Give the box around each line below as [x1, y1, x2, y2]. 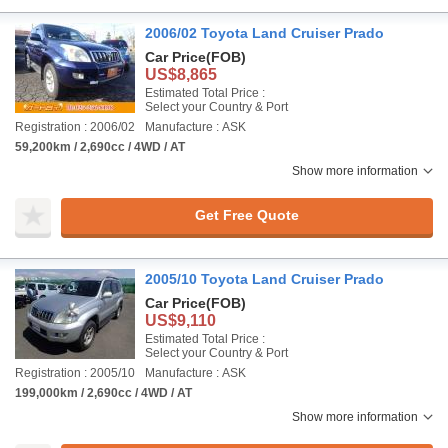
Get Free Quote [194, 207, 299, 224]
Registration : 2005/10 [15, 365, 135, 380]
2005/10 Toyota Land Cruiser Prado [145, 270, 384, 287]
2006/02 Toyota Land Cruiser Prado [145, 24, 384, 41]
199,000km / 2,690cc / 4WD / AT [15, 385, 192, 400]
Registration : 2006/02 [15, 119, 135, 134]
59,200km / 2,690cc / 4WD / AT [15, 139, 185, 154]
